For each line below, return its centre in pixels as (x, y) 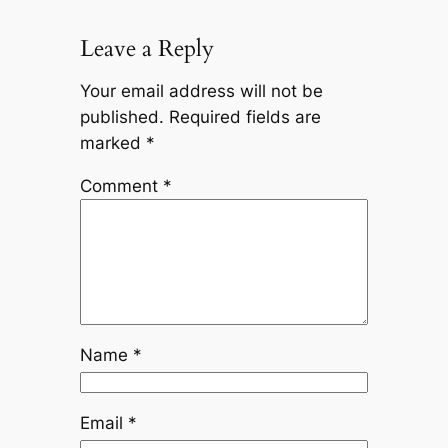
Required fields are (244, 117)
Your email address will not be (201, 91)
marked (112, 143)
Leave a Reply (146, 48)
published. (121, 117)
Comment (121, 186)
